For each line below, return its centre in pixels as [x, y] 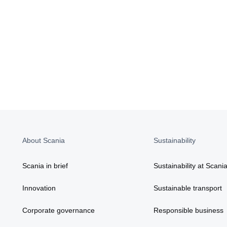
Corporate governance [59, 211]
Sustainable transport [188, 188]
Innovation [39, 188]
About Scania [44, 141]
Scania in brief [45, 166]
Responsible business [189, 211]
